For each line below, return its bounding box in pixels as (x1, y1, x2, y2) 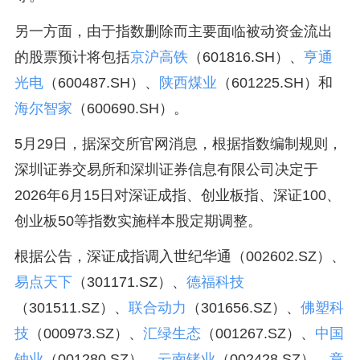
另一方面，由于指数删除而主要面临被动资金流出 (14, 23, 333, 39)
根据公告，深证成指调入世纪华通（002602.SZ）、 (14, 248, 346, 264)
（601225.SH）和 (216, 75, 333, 91)
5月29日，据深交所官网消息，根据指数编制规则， (14, 136, 342, 152)
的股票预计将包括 (14, 49, 130, 65)
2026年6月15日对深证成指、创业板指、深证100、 (14, 187, 341, 203)
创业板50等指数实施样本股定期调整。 (14, 213, 262, 229)
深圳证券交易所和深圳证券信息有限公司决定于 (14, 162, 318, 178)
